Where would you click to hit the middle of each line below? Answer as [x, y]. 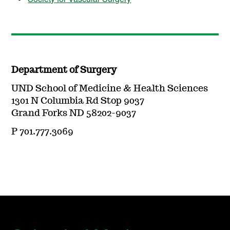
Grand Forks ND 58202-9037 [74, 113]
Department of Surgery [64, 70]
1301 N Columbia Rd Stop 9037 [78, 101]
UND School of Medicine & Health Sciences [110, 89]
